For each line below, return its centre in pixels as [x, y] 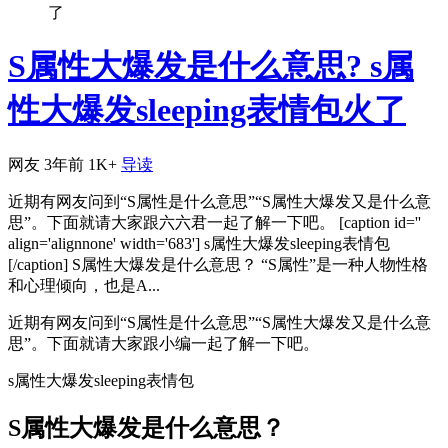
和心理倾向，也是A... [84, 285]
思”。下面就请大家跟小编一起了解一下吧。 [163, 343]
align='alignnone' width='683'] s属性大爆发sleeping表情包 [199, 243]
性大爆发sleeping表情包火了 [207, 110]
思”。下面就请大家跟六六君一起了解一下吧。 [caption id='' [214, 222]
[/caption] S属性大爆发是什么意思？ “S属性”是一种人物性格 [218, 264]
